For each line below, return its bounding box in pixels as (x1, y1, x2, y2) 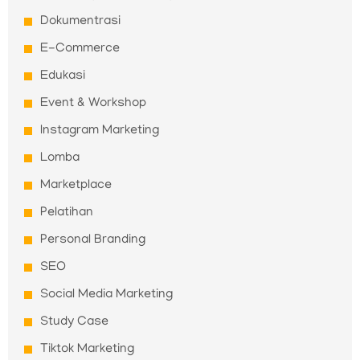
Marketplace (40, 178, 112, 194)
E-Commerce (40, 42, 120, 57)
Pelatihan (40, 206, 93, 221)
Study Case (40, 315, 108, 330)
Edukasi (40, 69, 85, 84)
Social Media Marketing (40, 288, 173, 303)
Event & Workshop (40, 96, 146, 112)
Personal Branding (40, 233, 145, 248)
